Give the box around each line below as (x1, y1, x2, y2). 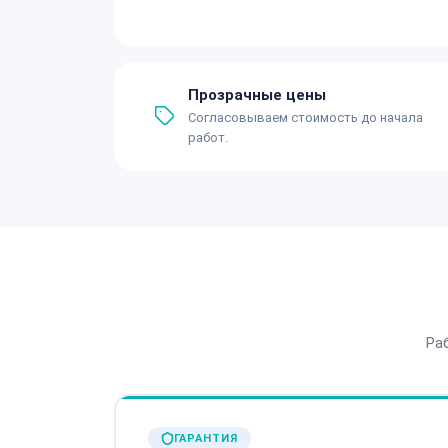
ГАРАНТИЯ (173, 432, 238, 445)
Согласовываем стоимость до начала (188, 109, 423, 125)
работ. (188, 129, 228, 145)
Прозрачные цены (188, 85, 326, 104)
